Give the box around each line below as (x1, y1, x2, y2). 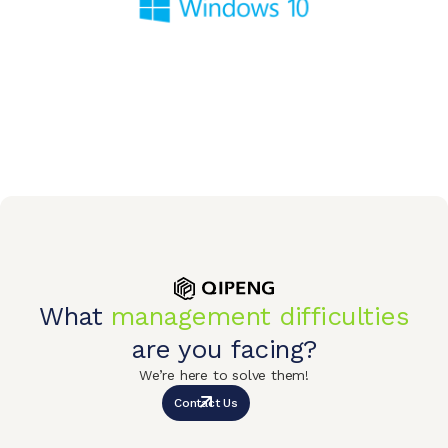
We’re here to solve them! (139, 366, 309, 383)
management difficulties (110, 300, 409, 331)
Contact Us (174, 395, 238, 410)
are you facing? (131, 333, 317, 364)
